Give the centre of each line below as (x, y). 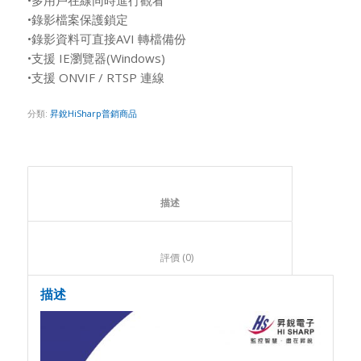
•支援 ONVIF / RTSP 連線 (95, 77)
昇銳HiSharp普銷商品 (93, 113)
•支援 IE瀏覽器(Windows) (96, 58)
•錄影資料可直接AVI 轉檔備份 (106, 38)
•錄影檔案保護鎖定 (77, 19)
